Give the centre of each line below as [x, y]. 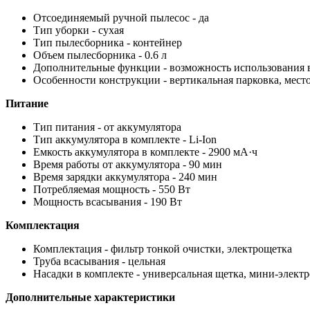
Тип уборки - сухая [79, 30]
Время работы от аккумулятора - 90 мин [128, 164]
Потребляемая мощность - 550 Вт [112, 189]
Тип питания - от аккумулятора [107, 127]
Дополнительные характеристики [90, 297]
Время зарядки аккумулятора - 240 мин [125, 176]
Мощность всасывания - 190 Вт [108, 201]
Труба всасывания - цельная [99, 261]
